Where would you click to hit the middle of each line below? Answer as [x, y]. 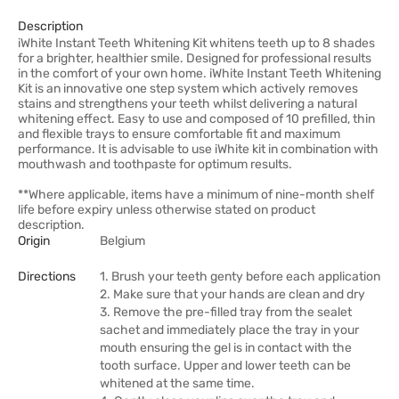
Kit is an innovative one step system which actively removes [188, 89]
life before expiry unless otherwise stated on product [167, 210]
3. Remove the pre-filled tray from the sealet [226, 312]
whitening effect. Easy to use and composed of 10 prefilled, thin [196, 119]
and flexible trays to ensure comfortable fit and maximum [179, 134]
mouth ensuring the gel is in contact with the [226, 348]
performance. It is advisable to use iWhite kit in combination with [198, 149]
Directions [47, 277]
